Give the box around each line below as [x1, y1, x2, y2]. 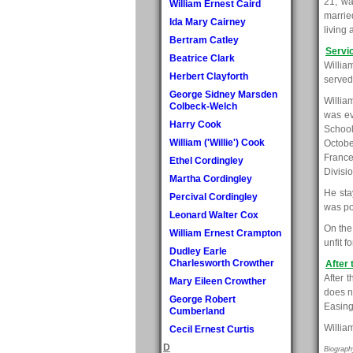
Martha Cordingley [169, 173, 252, 184]
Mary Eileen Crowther [169, 275, 266, 287]
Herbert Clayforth [169, 70, 248, 82]
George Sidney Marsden [169, 88, 277, 100]
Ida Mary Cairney [169, 16, 246, 28]
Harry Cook [169, 118, 221, 130]
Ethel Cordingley [169, 154, 243, 166]
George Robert [169, 293, 236, 305]
